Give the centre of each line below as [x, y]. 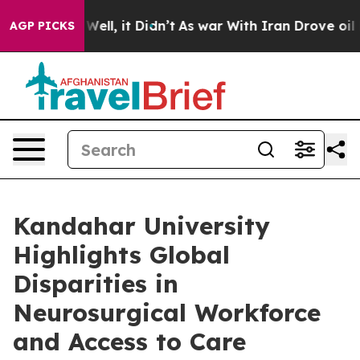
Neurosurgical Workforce [167, 313]
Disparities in [96, 284]
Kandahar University [141, 226]
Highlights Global [121, 255]
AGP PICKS [42, 26]
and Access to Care [129, 342]
